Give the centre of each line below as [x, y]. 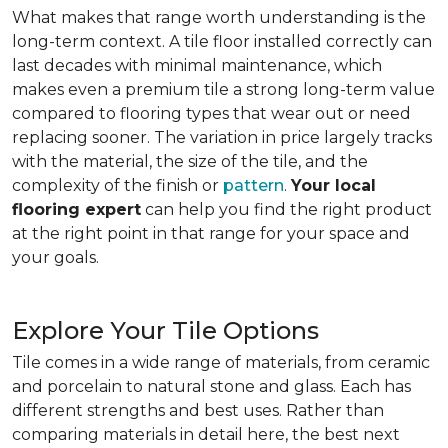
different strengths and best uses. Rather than [198, 410]
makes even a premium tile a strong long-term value [223, 89]
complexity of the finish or [117, 185]
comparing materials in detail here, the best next [206, 434]
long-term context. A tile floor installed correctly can [222, 41]
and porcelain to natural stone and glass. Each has [211, 386]
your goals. [55, 257]
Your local [333, 185]
